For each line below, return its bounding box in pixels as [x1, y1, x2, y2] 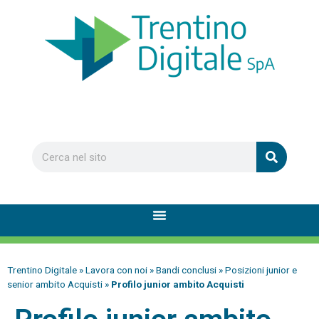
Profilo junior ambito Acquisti [111, 278, 244, 290]
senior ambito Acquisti [7, 278, 103, 290]
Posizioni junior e [225, 264, 297, 276]
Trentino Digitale [7, 264, 77, 276]
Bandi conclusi [156, 264, 216, 276]
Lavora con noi [85, 264, 147, 276]
